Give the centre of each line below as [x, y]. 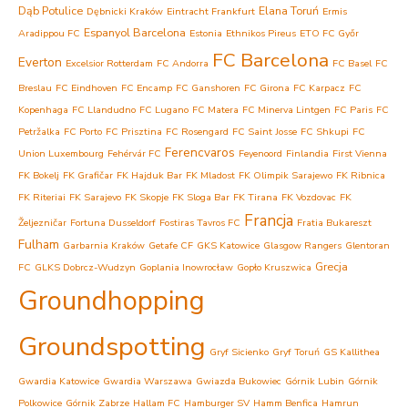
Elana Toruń [289, 10]
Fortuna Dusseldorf [113, 222]
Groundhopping [112, 300]
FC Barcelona [270, 60]
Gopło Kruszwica [274, 267]
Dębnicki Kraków [125, 11]
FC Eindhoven [87, 87]
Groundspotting [112, 346]
